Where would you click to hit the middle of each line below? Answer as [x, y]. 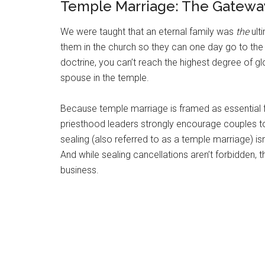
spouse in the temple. [105, 78]
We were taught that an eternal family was [148, 32]
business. [80, 170]
